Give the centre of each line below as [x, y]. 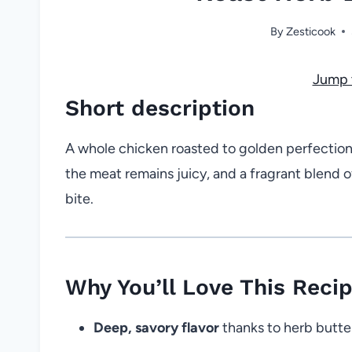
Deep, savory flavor [156, 327]
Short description [160, 108]
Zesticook [311, 31]
